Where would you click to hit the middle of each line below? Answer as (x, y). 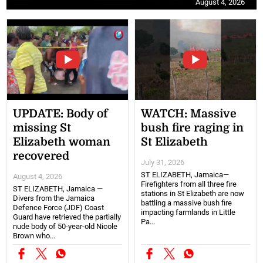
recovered (41, 156)
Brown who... (34, 236)
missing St (42, 128)
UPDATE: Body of (60, 114)
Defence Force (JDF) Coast (59, 208)
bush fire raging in (192, 128)
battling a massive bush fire (186, 203)
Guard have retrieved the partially (67, 217)
